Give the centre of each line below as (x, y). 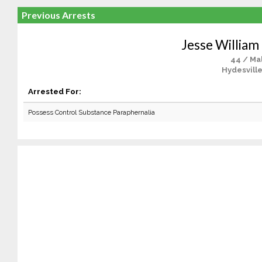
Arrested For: (54, 91)
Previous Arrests (58, 15)
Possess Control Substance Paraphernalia (91, 112)
